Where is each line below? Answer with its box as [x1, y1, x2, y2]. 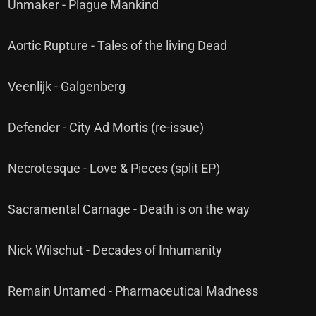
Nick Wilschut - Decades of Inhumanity [8, 243, 223, 257]
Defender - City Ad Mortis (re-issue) [8, 120, 205, 135]
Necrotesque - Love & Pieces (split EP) [8, 161, 221, 176]
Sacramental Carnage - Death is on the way [8, 202, 250, 217]
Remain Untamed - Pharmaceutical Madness [8, 284, 259, 298]
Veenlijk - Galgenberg [8, 79, 126, 94]
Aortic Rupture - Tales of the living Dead [8, 38, 228, 53]
